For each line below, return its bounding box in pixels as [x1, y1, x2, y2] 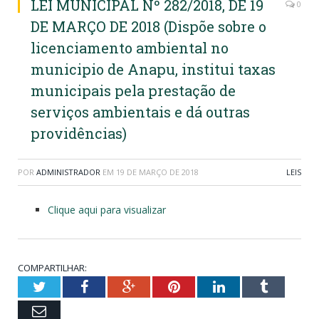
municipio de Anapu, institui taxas [31, 59, 276, 78]
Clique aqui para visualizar [48, 202, 166, 216]
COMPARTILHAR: [18, 261, 87, 274]
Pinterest [179, 278, 231, 293]
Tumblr [266, 278, 310, 293]
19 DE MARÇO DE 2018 [116, 166, 199, 177]
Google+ [135, 278, 185, 293]
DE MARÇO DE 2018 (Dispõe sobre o [31, 16, 266, 36]
